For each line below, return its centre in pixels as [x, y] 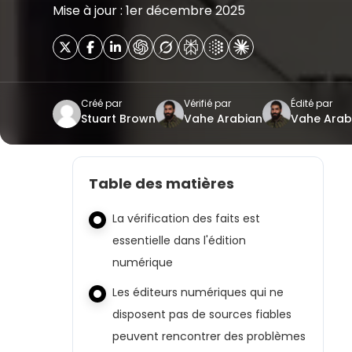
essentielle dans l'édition [179, 240]
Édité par [312, 103]
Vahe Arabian [223, 119]
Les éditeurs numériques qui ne [198, 292]
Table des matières [161, 183]
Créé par [101, 103]
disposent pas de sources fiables [202, 314]
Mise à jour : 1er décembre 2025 [149, 11]
